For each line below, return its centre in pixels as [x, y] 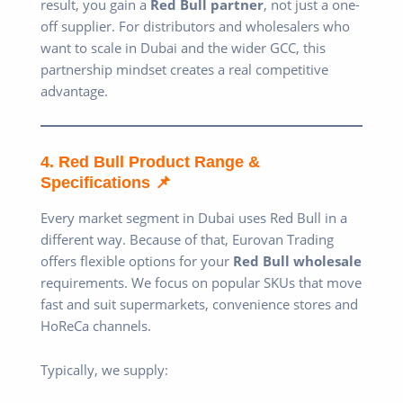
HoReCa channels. [96, 325]
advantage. [74, 91]
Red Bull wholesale [297, 260]
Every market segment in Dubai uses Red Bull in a [194, 217]
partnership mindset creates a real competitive [184, 70]
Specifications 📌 [106, 183]
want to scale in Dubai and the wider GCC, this [183, 48]
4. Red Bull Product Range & [150, 162]
